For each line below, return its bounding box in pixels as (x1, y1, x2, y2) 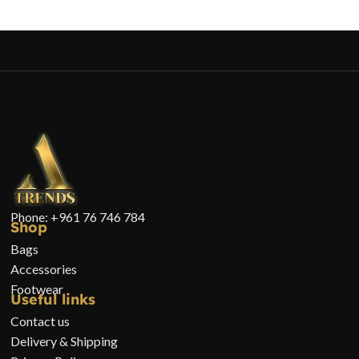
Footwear (10, 280, 64, 296)
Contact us (10, 313, 71, 329)
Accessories (10, 260, 78, 276)
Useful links (10, 289, 96, 309)
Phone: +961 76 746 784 (10, 208, 146, 224)
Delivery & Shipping (10, 333, 119, 349)
